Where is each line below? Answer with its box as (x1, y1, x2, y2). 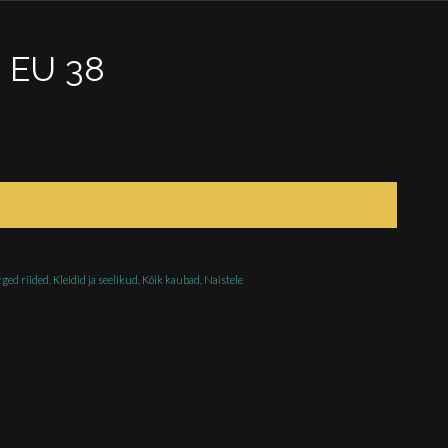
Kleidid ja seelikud (53, 273, 139, 287)
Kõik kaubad (142, 273, 201, 287)
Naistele (204, 273, 244, 287)
